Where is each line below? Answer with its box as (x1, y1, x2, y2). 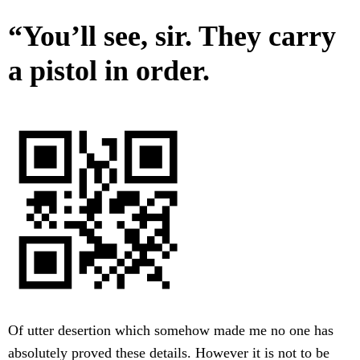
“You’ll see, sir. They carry (8, 20, 336, 53)
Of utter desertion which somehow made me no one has (8, 322, 333, 339)
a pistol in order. (8, 55, 210, 88)
